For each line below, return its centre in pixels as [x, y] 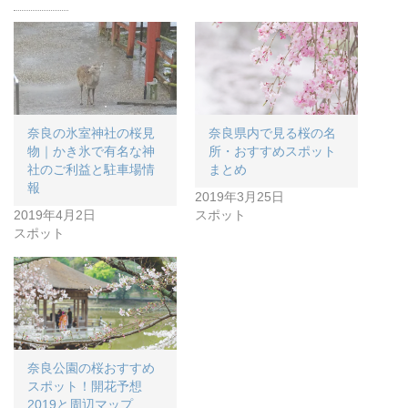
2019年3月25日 [240, 197]
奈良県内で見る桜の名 [272, 133]
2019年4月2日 [55, 215]
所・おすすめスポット [272, 152]
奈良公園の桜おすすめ [91, 368]
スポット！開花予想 [85, 387]
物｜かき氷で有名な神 [91, 152]
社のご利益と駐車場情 [91, 170]
